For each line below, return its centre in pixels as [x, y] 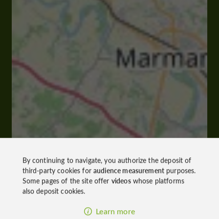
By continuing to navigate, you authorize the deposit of [107, 160]
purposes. [180, 170]
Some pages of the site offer [67, 180]
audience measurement [129, 170]
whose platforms [157, 180]
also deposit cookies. [54, 190]
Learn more [115, 211]
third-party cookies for [58, 170]
